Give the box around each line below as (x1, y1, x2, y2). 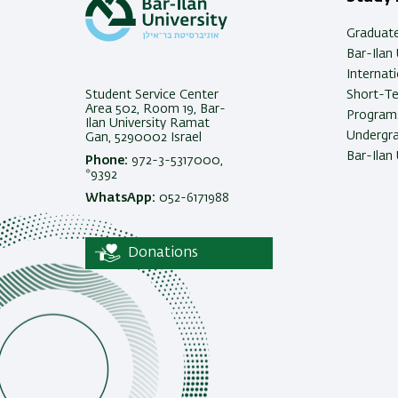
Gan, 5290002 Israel (85, 131, 202, 144)
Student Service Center (85, 88, 219, 101)
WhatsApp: (85, 191, 155, 204)
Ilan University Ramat (85, 116, 210, 130)
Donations (128, 245, 198, 260)
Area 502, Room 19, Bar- (85, 102, 226, 115)
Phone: (85, 154, 128, 167)
